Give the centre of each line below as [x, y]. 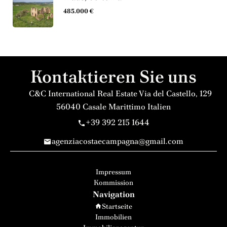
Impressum [113, 172]
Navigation [113, 194]
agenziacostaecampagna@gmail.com [118, 141]
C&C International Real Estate [83, 93]
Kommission [113, 182]
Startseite [117, 206]
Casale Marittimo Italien [126, 106]
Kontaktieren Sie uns [113, 76]
